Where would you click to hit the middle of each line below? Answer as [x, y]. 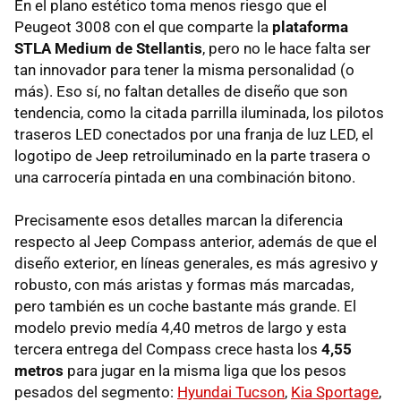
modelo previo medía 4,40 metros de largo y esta [180, 328]
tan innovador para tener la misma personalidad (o [184, 70]
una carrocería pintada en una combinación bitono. [185, 178]
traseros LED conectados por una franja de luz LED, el [194, 135]
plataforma [310, 27]
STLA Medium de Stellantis [108, 49]
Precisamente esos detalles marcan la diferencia [179, 221]
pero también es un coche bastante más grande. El [185, 307]
